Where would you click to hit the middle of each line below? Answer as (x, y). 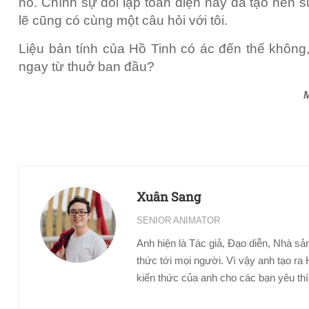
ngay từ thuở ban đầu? (87, 66)
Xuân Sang (169, 196)
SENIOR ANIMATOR (178, 220)
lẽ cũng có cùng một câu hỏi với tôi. (123, 20)
